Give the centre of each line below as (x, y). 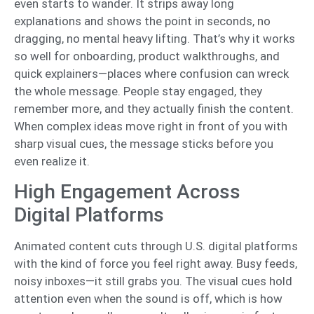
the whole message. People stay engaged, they (138, 91)
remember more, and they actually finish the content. (154, 108)
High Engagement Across (127, 191)
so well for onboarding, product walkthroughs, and (147, 56)
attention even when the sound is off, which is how (148, 298)
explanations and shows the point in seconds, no (142, 21)
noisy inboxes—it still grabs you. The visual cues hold (153, 281)
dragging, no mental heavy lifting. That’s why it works (155, 38)
